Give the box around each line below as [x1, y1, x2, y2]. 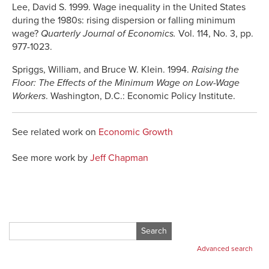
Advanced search [197, 244, 253, 253]
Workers [12, 89, 46, 102]
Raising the [192, 63, 239, 76]
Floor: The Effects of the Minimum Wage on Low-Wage [12, 76, 240, 89]
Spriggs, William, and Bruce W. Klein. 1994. [12, 63, 192, 76]
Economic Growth [98, 125, 173, 138]
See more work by [12, 151, 90, 164]
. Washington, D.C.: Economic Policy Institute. [46, 89, 238, 102]
